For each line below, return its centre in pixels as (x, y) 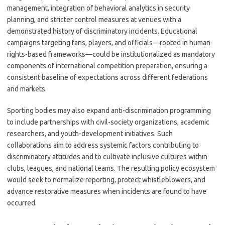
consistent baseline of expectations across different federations (107, 77)
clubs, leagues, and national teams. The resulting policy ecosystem (111, 168)
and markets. (27, 89)
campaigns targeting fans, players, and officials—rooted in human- (110, 43)
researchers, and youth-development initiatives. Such (90, 134)
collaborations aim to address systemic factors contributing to (103, 145)
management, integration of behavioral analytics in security (98, 8)
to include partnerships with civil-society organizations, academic (108, 122)
